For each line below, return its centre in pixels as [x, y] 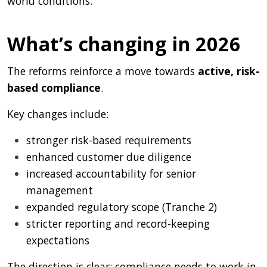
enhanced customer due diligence [109, 156]
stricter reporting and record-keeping [118, 223]
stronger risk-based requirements [109, 140]
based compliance [54, 87]
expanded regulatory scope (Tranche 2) [122, 207]
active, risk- [229, 71]
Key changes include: [58, 114]
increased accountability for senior [111, 173]
